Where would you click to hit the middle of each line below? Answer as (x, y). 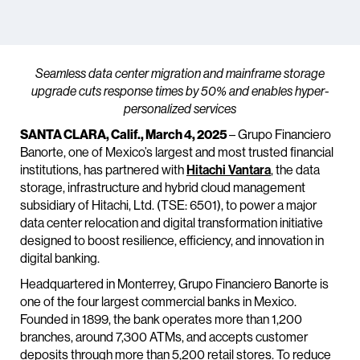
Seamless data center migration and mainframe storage (180, 74)
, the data (295, 170)
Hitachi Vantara (229, 170)
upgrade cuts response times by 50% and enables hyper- (180, 91)
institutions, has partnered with (103, 170)
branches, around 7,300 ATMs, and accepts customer (164, 337)
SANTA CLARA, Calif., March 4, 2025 (125, 135)
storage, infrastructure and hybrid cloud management (163, 188)
